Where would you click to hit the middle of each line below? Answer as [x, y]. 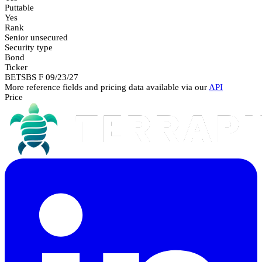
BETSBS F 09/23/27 [42, 77]
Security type [29, 47]
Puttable [19, 7]
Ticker [16, 67]
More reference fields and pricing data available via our [107, 87]
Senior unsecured [36, 37]
